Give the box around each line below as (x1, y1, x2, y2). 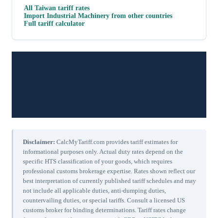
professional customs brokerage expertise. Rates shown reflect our (23, 167, 195, 175)
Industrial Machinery (47, 12, 109, 19)
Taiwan (35, 4, 56, 12)
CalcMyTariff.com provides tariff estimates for (55, 138, 178, 145)
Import (24, 12, 47, 19)
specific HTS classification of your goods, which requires (23, 157, 172, 165)
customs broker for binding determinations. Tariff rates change (23, 206, 186, 214)
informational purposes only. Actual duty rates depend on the (23, 147, 183, 155)
